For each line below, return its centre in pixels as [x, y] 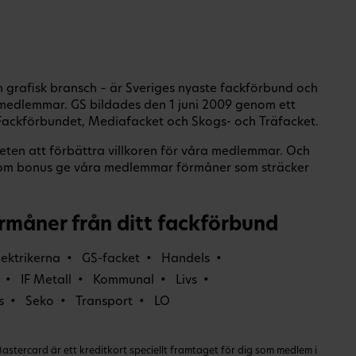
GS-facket [111, 259]
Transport [104, 302]
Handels [186, 259]
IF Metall [46, 281]
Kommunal [124, 281]
